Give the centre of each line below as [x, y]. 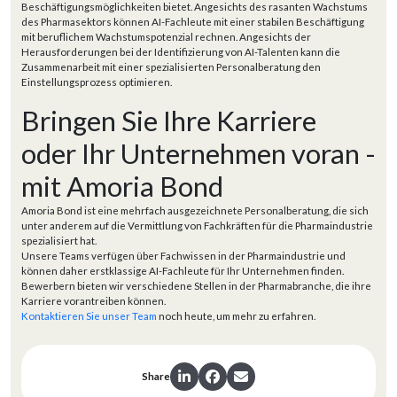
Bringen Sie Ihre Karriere [169, 120]
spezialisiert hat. [60, 240]
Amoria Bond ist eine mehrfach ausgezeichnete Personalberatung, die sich [195, 210]
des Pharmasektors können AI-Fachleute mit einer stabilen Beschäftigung [193, 21]
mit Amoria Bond [122, 186]
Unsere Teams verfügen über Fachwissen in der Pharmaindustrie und [183, 255]
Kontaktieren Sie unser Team [89, 315]
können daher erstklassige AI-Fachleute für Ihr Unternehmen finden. [183, 270]
